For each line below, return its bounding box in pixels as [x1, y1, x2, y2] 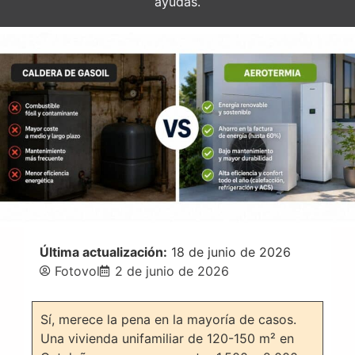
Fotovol [55, 262, 100, 279]
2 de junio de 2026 [115, 262, 229, 279]
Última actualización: [40, 243, 167, 260]
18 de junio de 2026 [167, 243, 291, 260]
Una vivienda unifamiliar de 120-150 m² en [40, 330, 294, 346]
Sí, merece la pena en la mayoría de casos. [40, 311, 296, 327]
